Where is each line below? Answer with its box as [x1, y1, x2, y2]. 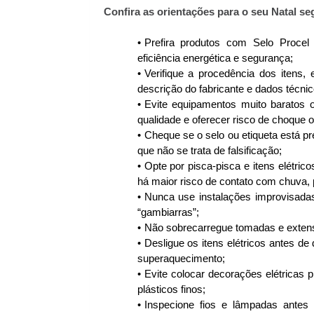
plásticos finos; [137, 284, 205, 296]
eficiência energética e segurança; [137, 53, 293, 64]
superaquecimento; [137, 253, 225, 265]
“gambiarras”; [137, 207, 199, 219]
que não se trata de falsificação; [137, 145, 282, 157]
